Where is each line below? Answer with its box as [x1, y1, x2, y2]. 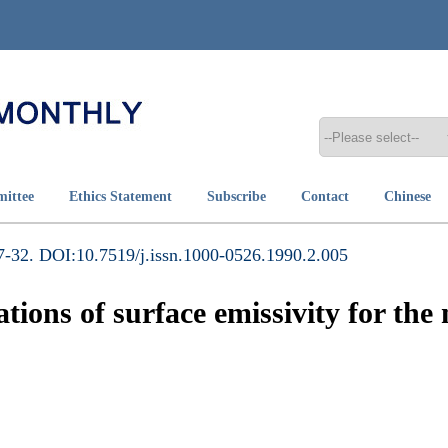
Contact [301, 189, 349, 204]
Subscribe [207, 189, 266, 204]
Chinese [384, 189, 431, 204]
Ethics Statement [69, 189, 172, 204]
